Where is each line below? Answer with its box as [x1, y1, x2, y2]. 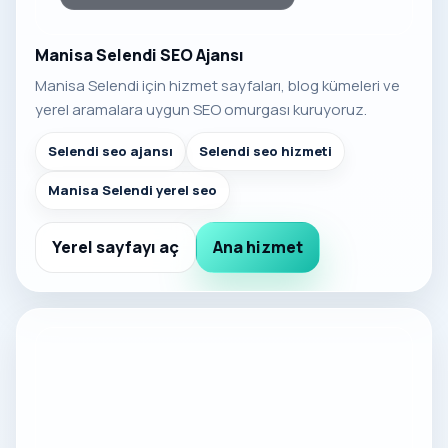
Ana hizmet [213, 235, 303, 258]
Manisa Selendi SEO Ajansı [35, 43, 244, 66]
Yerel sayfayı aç [52, 235, 179, 258]
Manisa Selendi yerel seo [48, 180, 217, 199]
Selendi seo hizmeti [199, 141, 332, 160]
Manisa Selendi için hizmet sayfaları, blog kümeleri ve [35, 74, 400, 96]
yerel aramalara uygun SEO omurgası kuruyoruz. [35, 98, 367, 120]
